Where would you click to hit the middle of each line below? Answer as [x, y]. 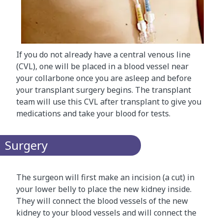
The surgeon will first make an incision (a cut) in [105, 177]
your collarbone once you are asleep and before [104, 78]
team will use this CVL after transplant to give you [109, 101]
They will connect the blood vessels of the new [102, 201]
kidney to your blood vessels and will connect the [106, 212]
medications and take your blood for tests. [93, 113]
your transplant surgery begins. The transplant [104, 90]
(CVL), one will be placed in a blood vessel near [102, 66]
